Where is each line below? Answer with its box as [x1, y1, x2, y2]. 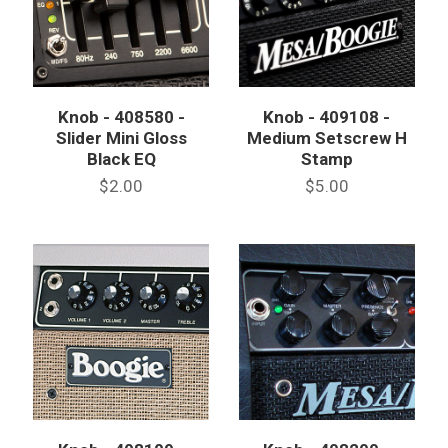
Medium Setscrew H [246, 128, 407, 149]
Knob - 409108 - [263, 107, 391, 128]
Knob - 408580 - [57, 107, 185, 128]
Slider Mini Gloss [55, 128, 187, 149]
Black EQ [86, 149, 156, 170]
